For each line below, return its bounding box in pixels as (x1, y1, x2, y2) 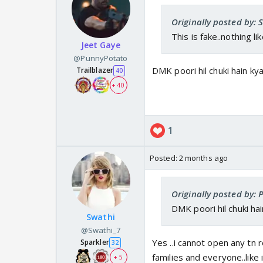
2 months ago (178, 153, 228, 164)
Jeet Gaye (80, 39, 121, 51)
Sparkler (80, 237, 109, 248)
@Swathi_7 (81, 225, 120, 236)
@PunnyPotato (73, 53, 128, 64)
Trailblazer (76, 65, 113, 76)
